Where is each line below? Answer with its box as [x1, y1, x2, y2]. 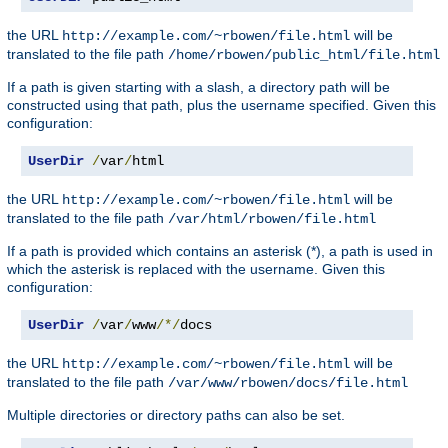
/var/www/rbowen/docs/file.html [168, 375, 408, 392]
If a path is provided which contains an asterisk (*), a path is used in [7, 243, 433, 260]
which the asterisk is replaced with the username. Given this [7, 261, 385, 278]
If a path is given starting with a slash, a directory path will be [7, 79, 390, 96]
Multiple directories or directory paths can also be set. [7, 407, 345, 424]
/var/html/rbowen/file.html [168, 211, 376, 228]
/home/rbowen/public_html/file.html [168, 47, 440, 64]
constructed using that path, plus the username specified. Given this [7, 97, 436, 114]
